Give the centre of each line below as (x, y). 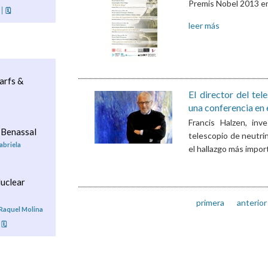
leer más (204, 26)
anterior (252, 203)
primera (210, 203)
